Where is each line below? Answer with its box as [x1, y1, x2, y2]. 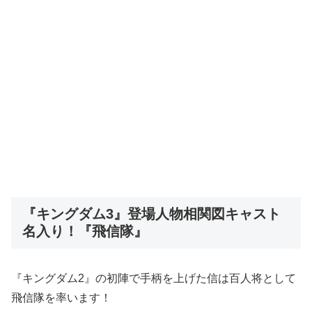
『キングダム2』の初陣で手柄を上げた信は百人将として [11, 272, 296, 284]
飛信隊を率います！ [11, 291, 111, 304]
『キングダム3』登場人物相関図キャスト [22, 205, 281, 221]
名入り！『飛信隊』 [22, 223, 148, 239]
